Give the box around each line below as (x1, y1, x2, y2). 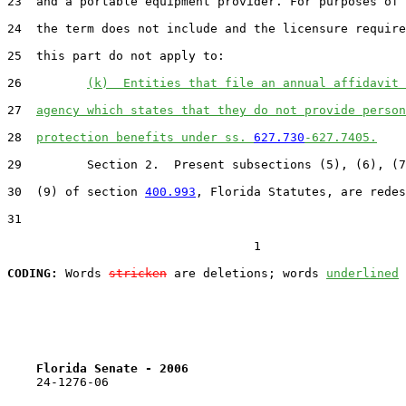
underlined (326, 266, 399, 280)
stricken (109, 266, 167, 280)
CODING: (7, 266, 58, 280)
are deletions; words (167, 266, 326, 280)
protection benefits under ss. (36, 130, 254, 144)
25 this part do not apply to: (7, 48, 225, 63)
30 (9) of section (7, 184, 145, 198)
